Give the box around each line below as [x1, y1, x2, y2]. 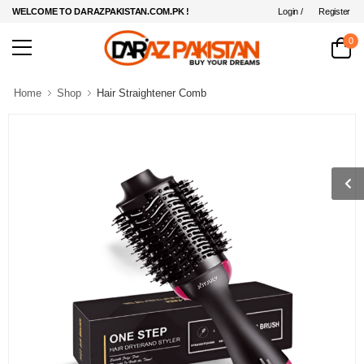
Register [318, 6, 350, 16]
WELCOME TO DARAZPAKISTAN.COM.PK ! [12, 6, 190, 16]
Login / [278, 6, 303, 16]
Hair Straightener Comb [97, 86, 206, 99]
